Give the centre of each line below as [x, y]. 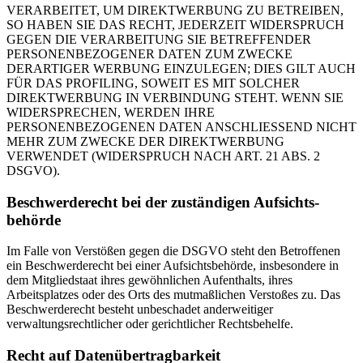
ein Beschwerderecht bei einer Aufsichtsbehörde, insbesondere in [173, 266]
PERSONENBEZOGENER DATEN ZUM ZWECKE [149, 53]
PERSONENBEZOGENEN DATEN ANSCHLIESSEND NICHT [181, 126]
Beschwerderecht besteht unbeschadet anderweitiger [140, 310]
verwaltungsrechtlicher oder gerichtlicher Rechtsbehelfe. [150, 324]
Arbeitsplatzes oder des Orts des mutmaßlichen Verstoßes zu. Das [173, 295]
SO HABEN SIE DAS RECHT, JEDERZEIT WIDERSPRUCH [175, 24]
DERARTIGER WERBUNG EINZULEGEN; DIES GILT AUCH [181, 68]
